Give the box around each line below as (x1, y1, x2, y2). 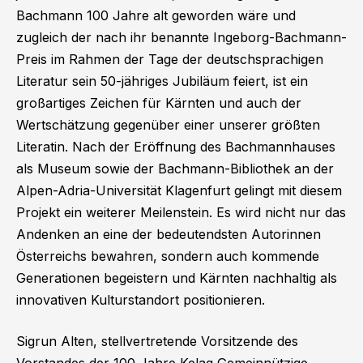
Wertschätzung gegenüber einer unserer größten (16, 116, 320, 133)
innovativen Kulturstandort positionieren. (16, 291, 265, 308)
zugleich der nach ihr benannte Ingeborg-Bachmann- (16, 28, 347, 45)
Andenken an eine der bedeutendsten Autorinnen (16, 225, 321, 242)
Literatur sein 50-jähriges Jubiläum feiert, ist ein (16, 72, 308, 89)
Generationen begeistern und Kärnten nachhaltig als (16, 269, 337, 286)
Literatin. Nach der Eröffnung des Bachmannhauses (16, 138, 335, 155)
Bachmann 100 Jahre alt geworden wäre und (16, 6, 296, 23)
